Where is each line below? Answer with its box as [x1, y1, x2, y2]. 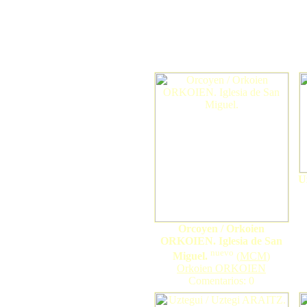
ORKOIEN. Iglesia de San [160, 235, 282, 247]
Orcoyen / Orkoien [178, 223, 265, 234]
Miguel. [173, 250, 208, 262]
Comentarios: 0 [188, 275, 254, 287]
